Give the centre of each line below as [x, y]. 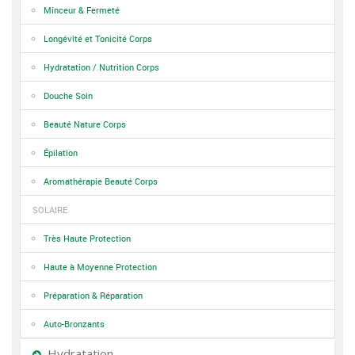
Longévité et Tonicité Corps [98, 38]
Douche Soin [68, 95]
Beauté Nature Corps [85, 124]
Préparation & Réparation [93, 295]
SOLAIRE [50, 210]
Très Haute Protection [87, 238]
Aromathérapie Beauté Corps [101, 181]
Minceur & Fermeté [82, 10]
